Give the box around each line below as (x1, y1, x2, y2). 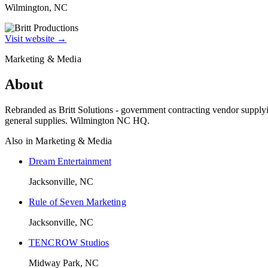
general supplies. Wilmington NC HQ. (5, 115, 150, 126)
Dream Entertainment (29, 156, 112, 166)
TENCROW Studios (29, 237, 109, 248)
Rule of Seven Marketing (29, 196, 126, 207)
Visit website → (5, 33, 67, 44)
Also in (5, 135, 36, 146)
